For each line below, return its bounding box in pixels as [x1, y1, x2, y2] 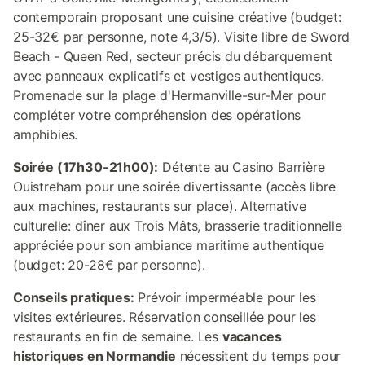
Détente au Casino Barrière [158, 159, 325, 175]
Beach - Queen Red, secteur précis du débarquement [13, 48, 332, 64]
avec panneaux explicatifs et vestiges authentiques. [13, 68, 325, 84]
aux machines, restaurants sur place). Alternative [13, 198, 306, 214]
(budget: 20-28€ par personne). [13, 257, 205, 273]
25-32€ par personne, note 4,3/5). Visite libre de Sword [13, 29, 350, 45]
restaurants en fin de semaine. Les [13, 328, 222, 345]
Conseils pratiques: [13, 289, 134, 306]
